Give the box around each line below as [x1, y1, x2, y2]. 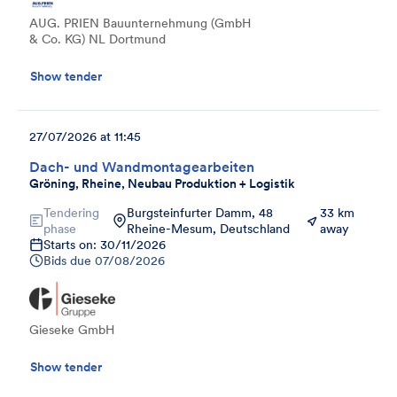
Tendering [43, 204, 99, 221]
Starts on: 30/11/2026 [43, 236, 166, 253]
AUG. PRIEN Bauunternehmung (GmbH [29, 14, 251, 31]
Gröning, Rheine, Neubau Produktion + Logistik [29, 175, 295, 191]
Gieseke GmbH [29, 321, 114, 338]
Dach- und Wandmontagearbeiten [29, 157, 254, 175]
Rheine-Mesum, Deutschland [127, 220, 290, 237]
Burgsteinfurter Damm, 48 [127, 204, 273, 221]
